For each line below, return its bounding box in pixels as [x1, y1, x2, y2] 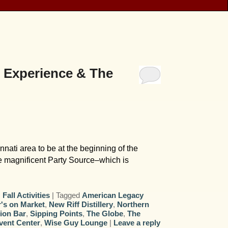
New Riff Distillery [49, 200, 113, 209]
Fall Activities [3, 191, 50, 200]
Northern [117, 200, 150, 209]
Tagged [56, 191, 80, 200]
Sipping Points [30, 209, 83, 218]
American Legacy [82, 191, 144, 200]
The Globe [87, 209, 124, 218]
